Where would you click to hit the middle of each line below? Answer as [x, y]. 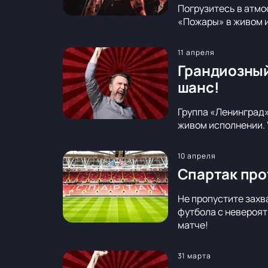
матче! [193, 225]
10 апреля [197, 156]
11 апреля [196, 53]
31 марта [194, 256]
